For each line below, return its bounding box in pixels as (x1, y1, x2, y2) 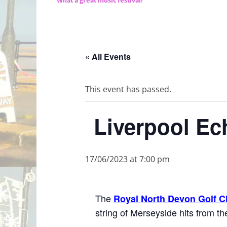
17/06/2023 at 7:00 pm (85, 154, 170, 165)
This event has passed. (85, 84, 171, 95)
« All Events (85, 51, 131, 63)
